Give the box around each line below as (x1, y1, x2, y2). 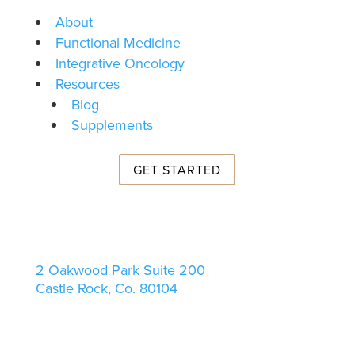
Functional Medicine (55, 32, 181, 53)
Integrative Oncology (55, 52, 185, 74)
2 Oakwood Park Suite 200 (35, 260, 205, 281)
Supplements (71, 114, 153, 136)
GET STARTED (133, 160, 222, 179)
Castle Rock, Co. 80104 (35, 278, 177, 300)
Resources (55, 73, 120, 94)
